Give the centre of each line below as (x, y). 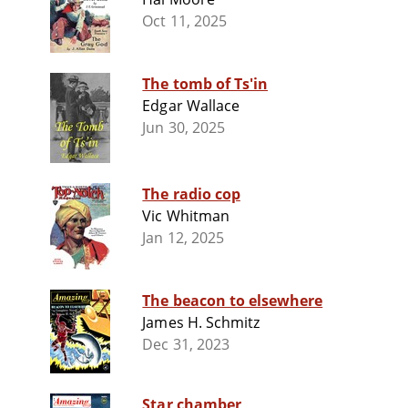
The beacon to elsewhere (233, 301)
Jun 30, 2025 (184, 128)
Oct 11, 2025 (184, 21)
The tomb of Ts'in (205, 84)
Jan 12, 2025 (183, 238)
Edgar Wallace (191, 106)
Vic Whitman (186, 216)
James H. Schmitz (201, 323)
